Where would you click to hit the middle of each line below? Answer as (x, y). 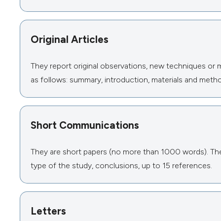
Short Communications (85, 125)
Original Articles (69, 39)
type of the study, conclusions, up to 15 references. (121, 166)
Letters (48, 211)
